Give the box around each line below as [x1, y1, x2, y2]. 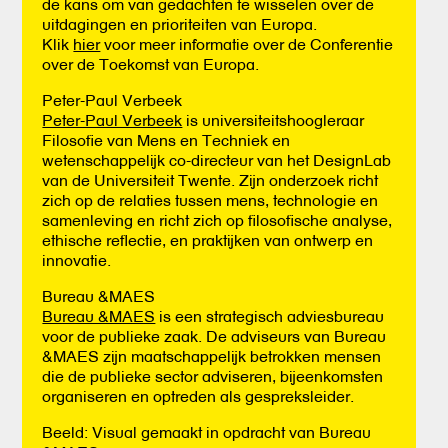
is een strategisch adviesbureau [155, 305, 385, 326]
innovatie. [42, 249, 112, 270]
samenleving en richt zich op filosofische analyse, [42, 209, 393, 230]
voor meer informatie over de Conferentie [100, 33, 394, 54]
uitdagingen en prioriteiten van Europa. [42, 13, 318, 34]
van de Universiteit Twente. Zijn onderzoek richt [42, 169, 379, 190]
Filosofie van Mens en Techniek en [42, 129, 291, 150]
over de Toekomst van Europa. [42, 53, 260, 74]
